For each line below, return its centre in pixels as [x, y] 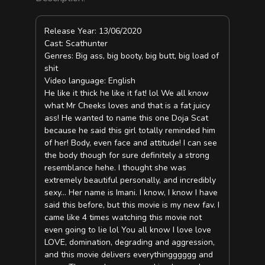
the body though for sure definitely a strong [127, 155]
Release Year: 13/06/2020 [93, 31]
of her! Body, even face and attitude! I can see [131, 143]
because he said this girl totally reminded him [130, 130]
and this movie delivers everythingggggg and [129, 254]
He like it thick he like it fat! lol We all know [127, 93]
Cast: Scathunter [76, 43]
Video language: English [90, 80]
